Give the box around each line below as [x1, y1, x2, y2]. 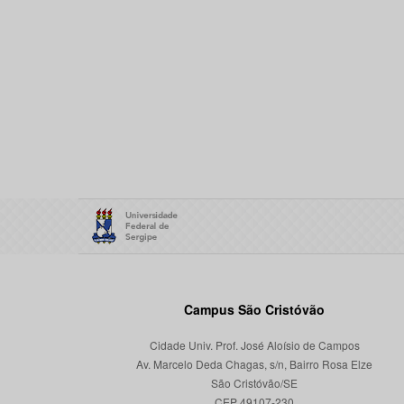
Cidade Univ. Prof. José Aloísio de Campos [149, 337, 360, 353]
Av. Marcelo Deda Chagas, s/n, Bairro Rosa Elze [136, 356, 372, 372]
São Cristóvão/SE [211, 375, 298, 390]
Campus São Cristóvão [184, 300, 325, 318]
